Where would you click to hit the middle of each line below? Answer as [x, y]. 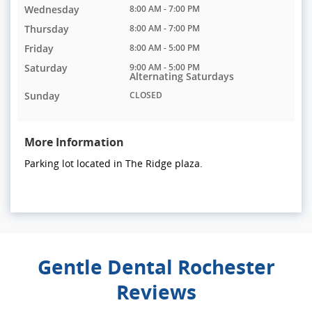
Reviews [156, 292]
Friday [39, 49]
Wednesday [52, 10]
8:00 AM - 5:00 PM [165, 48]
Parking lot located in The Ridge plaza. [114, 164]
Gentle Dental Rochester [156, 267]
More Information [74, 142]
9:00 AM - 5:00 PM [165, 68]
